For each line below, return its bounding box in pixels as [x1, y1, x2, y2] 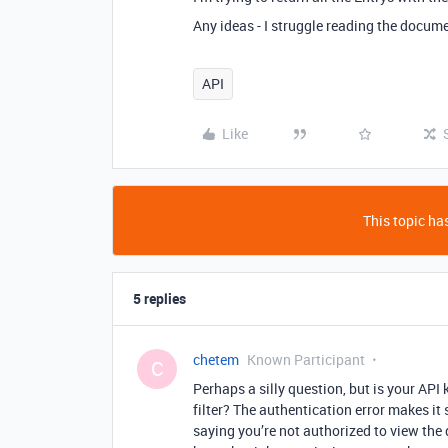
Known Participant [247, 350, 365, 369]
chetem [193, 350, 239, 369]
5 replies [133, 289, 186, 308]
